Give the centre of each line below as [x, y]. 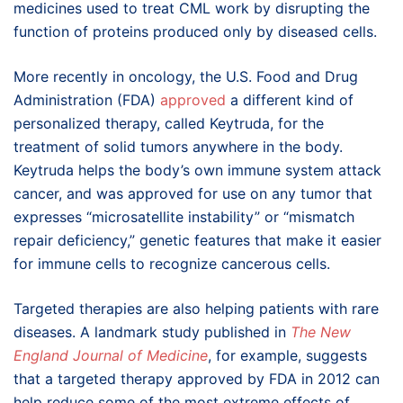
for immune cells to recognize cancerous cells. [172, 263]
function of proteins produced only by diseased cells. [195, 31]
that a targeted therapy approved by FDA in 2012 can [197, 378]
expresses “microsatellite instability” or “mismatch [184, 216]
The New [321, 331]
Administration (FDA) [87, 99]
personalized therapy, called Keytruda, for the [169, 123]
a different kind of [290, 99]
